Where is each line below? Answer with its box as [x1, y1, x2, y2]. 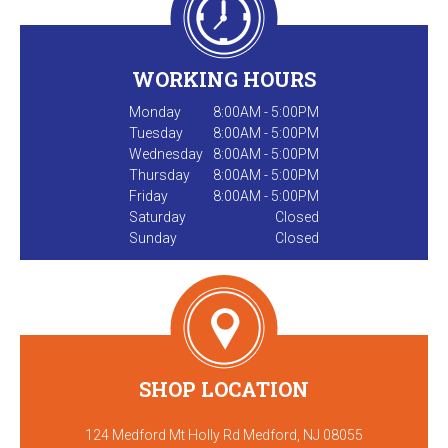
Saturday [129, 208, 186, 225]
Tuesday [129, 124, 183, 141]
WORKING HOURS [132, 65, 316, 92]
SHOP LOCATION [139, 375, 309, 402]
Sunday [129, 229, 177, 246]
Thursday [129, 166, 190, 183]
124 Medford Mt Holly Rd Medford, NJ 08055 [85, 426, 363, 443]
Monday [129, 103, 181, 120]
